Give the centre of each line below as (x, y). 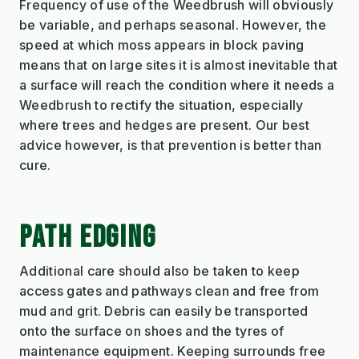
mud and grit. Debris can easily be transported (164, 311)
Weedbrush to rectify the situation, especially (161, 105)
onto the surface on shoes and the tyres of (152, 331)
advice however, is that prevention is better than (171, 145)
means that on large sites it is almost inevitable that (179, 65)
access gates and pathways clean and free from (169, 290)
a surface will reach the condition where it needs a (177, 85)
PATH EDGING (88, 237)
